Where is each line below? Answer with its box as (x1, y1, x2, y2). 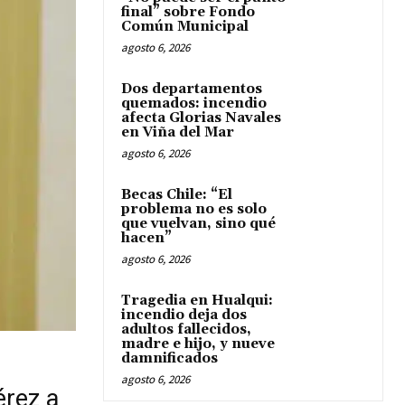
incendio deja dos (121, 306, 247, 324)
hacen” (121, 230, 172, 247)
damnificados (121, 350, 218, 367)
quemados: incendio (121, 95, 267, 112)
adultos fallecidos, (121, 321, 251, 338)
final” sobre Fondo (121, 4, 255, 21)
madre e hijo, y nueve (121, 335, 275, 353)
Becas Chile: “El (121, 186, 232, 203)
